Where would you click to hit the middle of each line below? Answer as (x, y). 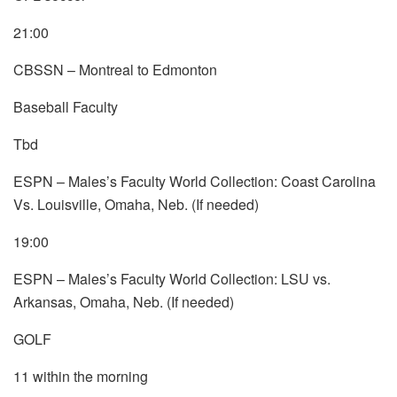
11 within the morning (81, 376)
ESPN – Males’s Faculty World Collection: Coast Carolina (195, 181)
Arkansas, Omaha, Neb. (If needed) (124, 301)
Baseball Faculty (66, 106)
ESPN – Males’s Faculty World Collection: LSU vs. (172, 278)
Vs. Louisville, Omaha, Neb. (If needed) (136, 204)
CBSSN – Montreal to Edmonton (115, 69)
